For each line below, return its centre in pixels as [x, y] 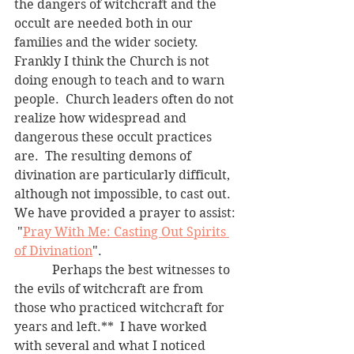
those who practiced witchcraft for [121, 307]
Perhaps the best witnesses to [30, 269]
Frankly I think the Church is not [113, 61]
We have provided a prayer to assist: [126, 213]
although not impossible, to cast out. [126, 194]
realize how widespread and [102, 118]
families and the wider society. [109, 42]
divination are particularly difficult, [124, 175]
